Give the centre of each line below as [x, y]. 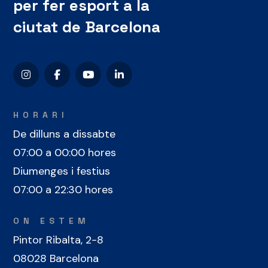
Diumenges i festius [62, 171]
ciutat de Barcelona [87, 27]
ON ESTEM [52, 220]
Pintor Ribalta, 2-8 [59, 240]
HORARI [41, 115]
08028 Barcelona [56, 258]
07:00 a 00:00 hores [65, 152]
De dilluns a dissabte [65, 134]
